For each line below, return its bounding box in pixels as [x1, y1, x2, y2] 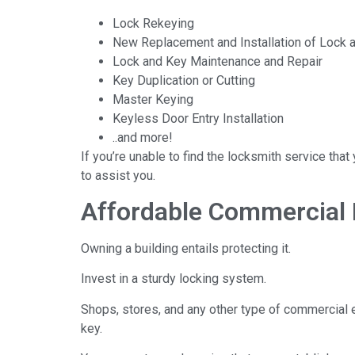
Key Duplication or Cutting [113, 72, 255, 88]
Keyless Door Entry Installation [113, 110, 284, 126]
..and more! [113, 129, 173, 145]
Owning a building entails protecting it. [81, 240, 291, 256]
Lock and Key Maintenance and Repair [113, 53, 323, 69]
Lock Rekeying [113, 15, 194, 31]
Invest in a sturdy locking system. [81, 271, 266, 287]
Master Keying [113, 91, 193, 107]
